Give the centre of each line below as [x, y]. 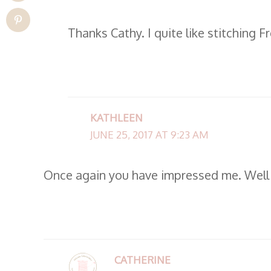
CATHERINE [142, 260]
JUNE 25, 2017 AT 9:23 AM [149, 134]
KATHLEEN [116, 117]
